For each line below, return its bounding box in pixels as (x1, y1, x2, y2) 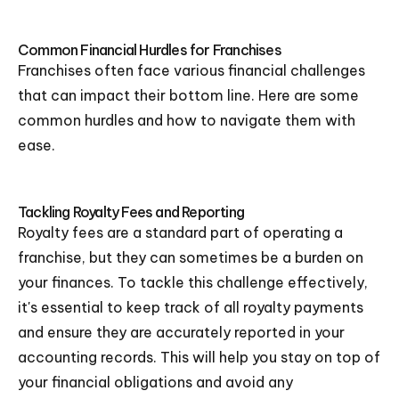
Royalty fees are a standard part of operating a (18, 224, 343, 241)
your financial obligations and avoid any (18, 373, 293, 391)
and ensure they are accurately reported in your (18, 323, 345, 341)
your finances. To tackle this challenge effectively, (18, 273, 368, 291)
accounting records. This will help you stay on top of (18, 348, 380, 366)
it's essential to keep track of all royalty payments (18, 298, 363, 316)
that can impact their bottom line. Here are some (18, 86, 359, 104)
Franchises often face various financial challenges (18, 61, 365, 79)
